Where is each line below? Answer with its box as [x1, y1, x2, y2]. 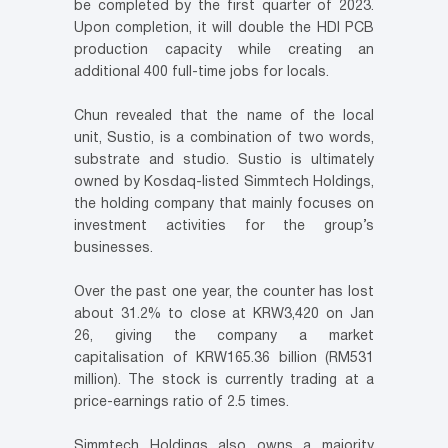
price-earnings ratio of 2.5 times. [74, 396, 289, 410]
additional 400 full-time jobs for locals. [74, 66, 329, 80]
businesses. [74, 242, 153, 256]
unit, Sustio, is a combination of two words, [74, 132, 374, 146]
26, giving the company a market [74, 330, 374, 344]
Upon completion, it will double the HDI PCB [74, 22, 374, 36]
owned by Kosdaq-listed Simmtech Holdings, [74, 176, 374, 190]
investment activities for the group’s [74, 220, 374, 234]
